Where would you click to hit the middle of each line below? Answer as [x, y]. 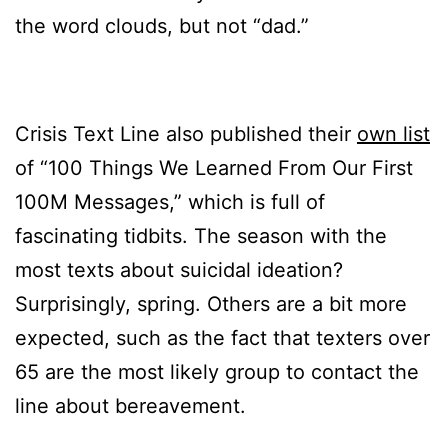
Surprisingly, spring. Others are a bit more [211, 303]
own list [393, 133]
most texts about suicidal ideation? [179, 269]
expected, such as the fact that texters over [222, 337]
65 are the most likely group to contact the [217, 371]
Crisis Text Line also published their [186, 133]
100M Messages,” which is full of [170, 201]
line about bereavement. [130, 405]
